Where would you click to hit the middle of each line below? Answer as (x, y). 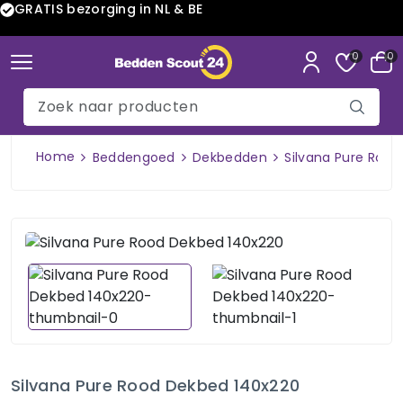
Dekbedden (230, 157)
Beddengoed (134, 157)
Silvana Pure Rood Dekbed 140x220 (156, 385)
